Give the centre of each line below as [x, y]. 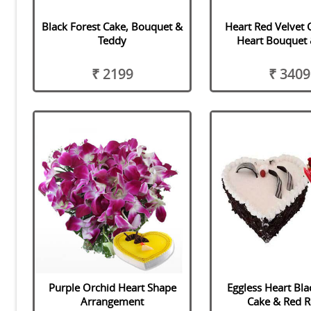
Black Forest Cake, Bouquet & [112, 27]
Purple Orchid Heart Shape [112, 287]
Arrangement [112, 301]
